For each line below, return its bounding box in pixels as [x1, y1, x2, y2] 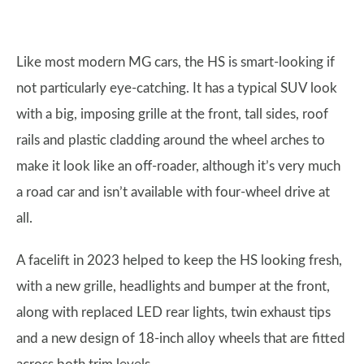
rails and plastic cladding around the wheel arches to [16, 133, 325, 147]
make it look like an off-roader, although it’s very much [16, 159, 340, 173]
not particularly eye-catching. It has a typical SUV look [16, 81, 337, 95]
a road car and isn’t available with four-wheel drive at [16, 185, 330, 199]
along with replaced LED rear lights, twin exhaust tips [16, 305, 331, 319]
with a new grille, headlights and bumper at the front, [16, 279, 330, 293]
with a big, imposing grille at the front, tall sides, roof [16, 107, 328, 121]
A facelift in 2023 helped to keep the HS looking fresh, [16, 253, 342, 267]
